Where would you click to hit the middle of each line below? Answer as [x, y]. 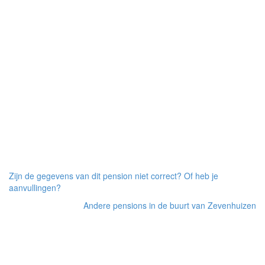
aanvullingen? [35, 187]
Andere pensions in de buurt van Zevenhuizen [170, 205]
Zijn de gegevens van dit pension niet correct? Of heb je [114, 175]
